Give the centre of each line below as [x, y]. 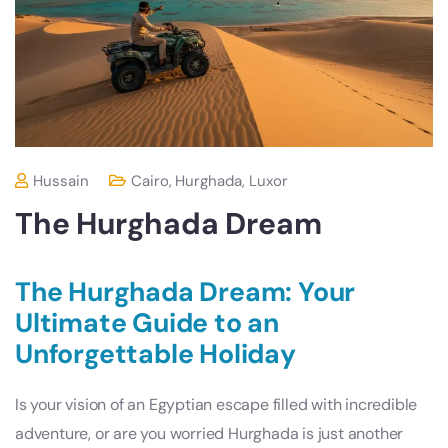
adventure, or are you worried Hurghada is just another [209, 434]
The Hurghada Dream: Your [185, 292]
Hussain [61, 181]
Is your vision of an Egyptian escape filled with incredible [216, 405]
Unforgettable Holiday [155, 354]
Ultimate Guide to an [147, 323]
